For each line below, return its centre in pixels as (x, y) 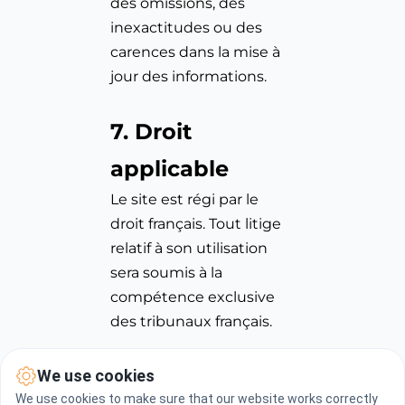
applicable (170, 169)
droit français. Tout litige (196, 224)
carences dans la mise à (196, 52)
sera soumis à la (167, 273)
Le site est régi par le (185, 200)
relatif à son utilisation (189, 249)
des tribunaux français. (192, 322)
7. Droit (151, 132)
